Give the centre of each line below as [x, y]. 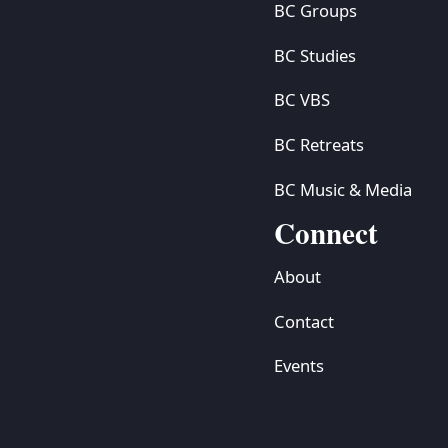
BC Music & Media [342, 189]
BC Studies [314, 55]
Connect [325, 233]
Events [298, 366]
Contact [303, 321]
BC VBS [301, 100]
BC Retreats [318, 144]
